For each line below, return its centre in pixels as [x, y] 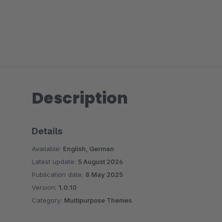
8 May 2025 [104, 174]
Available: [47, 149]
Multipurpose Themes [98, 200]
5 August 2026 [100, 162]
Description [80, 98]
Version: [45, 187]
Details [47, 131]
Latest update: [55, 162]
